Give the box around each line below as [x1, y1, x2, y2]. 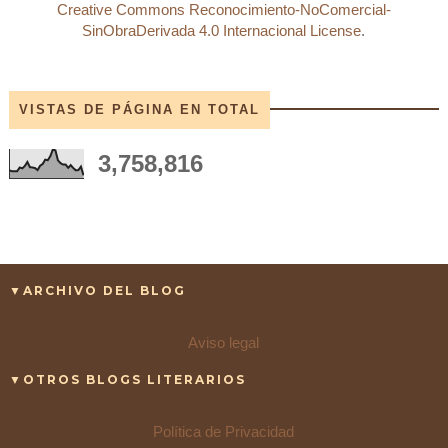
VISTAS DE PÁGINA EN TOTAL [18, 101, 260, 117]
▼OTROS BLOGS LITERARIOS [8, 371, 246, 387]
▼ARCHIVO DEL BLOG [8, 282, 186, 298]
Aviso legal [188, 333, 260, 351]
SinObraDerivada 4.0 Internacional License [82, 21, 362, 39]
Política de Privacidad [153, 422, 295, 440]
